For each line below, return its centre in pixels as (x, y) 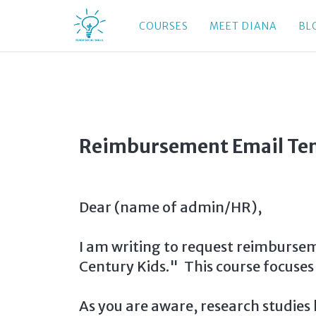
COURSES (164, 26)
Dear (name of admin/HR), (170, 207)
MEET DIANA (243, 26)
